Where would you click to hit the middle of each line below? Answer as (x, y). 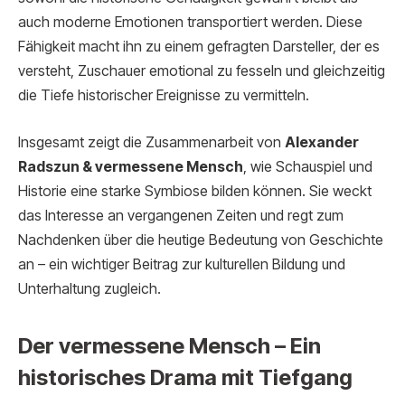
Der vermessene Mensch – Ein (170, 345)
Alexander (322, 142)
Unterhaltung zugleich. (89, 288)
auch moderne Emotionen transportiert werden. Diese (190, 23)
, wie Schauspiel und (308, 166)
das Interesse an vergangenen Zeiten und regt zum (181, 215)
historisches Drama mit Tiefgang (185, 377)
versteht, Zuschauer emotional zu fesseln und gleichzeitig (202, 71)
